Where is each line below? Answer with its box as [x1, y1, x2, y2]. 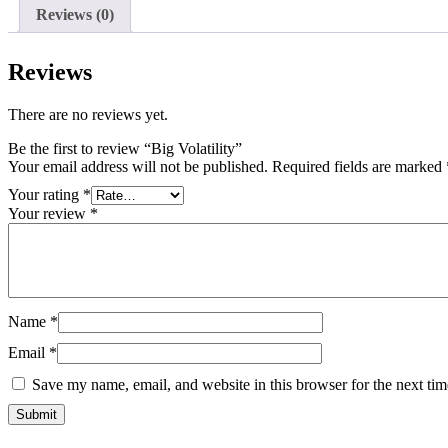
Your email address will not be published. [8, 158, 268, 176]
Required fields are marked [272, 158, 446, 176]
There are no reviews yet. [8, 106, 168, 124]
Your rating [8, 186, 83, 204]
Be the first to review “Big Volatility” [8, 140, 242, 158]
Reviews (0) [36, 6, 114, 24]
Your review [8, 205, 90, 223]
